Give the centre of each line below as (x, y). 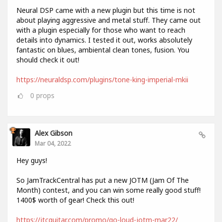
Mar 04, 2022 (53, 143)
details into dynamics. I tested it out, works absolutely (104, 40)
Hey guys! (32, 160)
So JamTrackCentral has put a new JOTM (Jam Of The (103, 180)
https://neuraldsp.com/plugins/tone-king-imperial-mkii (102, 79)
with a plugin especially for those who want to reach (101, 30)
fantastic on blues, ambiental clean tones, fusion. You (103, 50)
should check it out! (48, 59)
